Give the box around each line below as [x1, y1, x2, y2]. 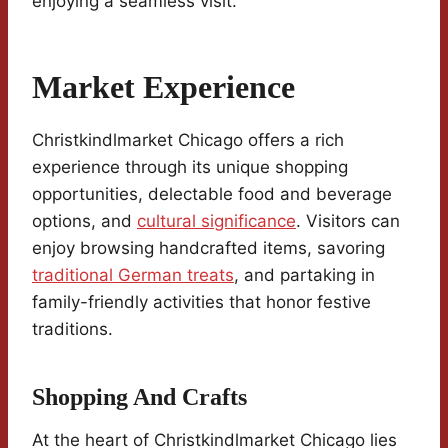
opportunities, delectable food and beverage [32, 184, 392, 205]
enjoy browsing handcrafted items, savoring [32, 238, 385, 259]
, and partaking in [234, 265, 375, 286]
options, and [32, 211, 137, 232]
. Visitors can [296, 211, 400, 232]
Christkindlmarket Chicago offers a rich [32, 130, 344, 151]
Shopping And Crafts [32, 384, 247, 411]
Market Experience [32, 69, 295, 106]
